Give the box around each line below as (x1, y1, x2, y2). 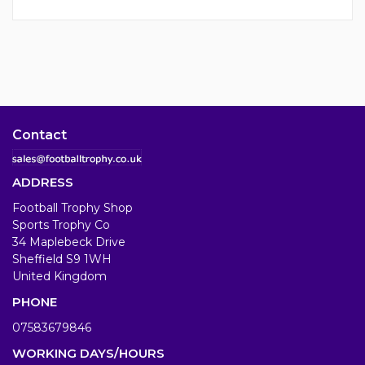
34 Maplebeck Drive (12, 234, 125, 249)
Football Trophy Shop (12, 200, 133, 215)
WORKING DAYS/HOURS (12, 345, 165, 361)
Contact (12, 127, 67, 143)
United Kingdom (12, 268, 107, 284)
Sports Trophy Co (12, 217, 110, 232)
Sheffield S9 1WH (12, 251, 112, 266)
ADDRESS (12, 174, 73, 190)
